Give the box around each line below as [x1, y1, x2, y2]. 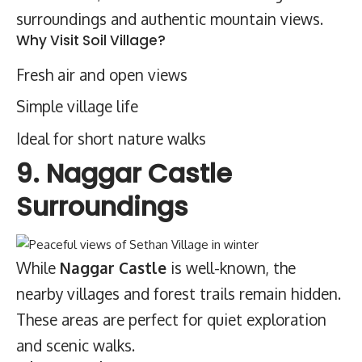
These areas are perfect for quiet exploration [16, 309, 326, 329]
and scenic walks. [16, 335, 135, 355]
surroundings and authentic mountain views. [16, 9, 323, 28]
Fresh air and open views [16, 64, 187, 84]
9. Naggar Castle [16, 155, 232, 192]
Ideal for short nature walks [16, 128, 206, 148]
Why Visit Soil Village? [16, 31, 166, 50]
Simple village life [16, 96, 138, 116]
